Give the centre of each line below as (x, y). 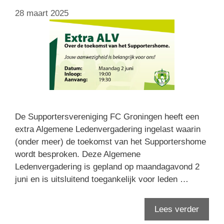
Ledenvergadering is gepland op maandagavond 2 (107, 166)
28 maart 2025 (42, 13)
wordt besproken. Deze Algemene (78, 154)
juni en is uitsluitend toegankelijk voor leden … (102, 179)
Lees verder (177, 209)
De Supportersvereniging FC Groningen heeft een (107, 116)
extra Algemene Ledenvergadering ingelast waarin (108, 129)
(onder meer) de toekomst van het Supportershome (110, 141)
